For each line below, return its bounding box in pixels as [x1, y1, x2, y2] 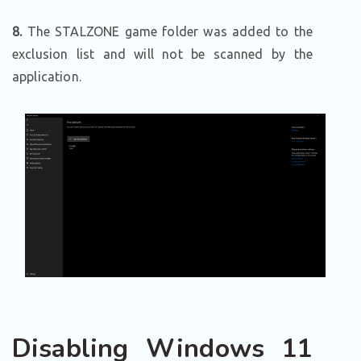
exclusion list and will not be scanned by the [12, 47, 313, 62]
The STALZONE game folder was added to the [22, 24, 313, 39]
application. [12, 69, 81, 85]
